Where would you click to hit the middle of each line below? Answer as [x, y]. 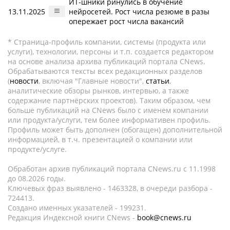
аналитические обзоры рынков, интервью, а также [98, 91]
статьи [158, 81]
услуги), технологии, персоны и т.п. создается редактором [111, 52]
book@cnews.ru [164, 217]
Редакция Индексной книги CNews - [72, 217]
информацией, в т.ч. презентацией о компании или [100, 139]
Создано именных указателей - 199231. [77, 208]
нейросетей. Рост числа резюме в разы [139, 12]
